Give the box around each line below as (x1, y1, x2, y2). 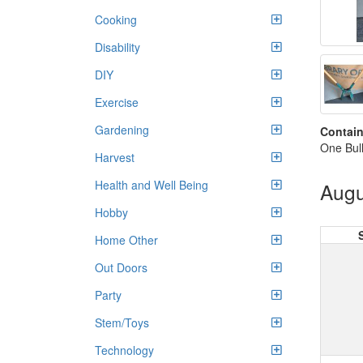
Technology (95, 342, 154, 358)
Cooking (95, 11, 137, 28)
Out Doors (95, 259, 147, 275)
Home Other (95, 232, 158, 248)
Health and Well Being (95, 177, 208, 193)
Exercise (95, 94, 139, 110)
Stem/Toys (95, 314, 149, 331)
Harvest (95, 149, 135, 165)
